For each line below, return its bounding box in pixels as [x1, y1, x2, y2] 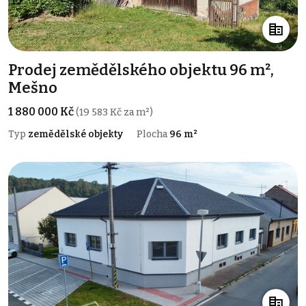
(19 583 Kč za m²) [76, 107, 153, 119]
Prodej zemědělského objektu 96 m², [8, 61, 274, 80]
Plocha [137, 128, 169, 141]
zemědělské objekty [28, 128, 123, 141]
